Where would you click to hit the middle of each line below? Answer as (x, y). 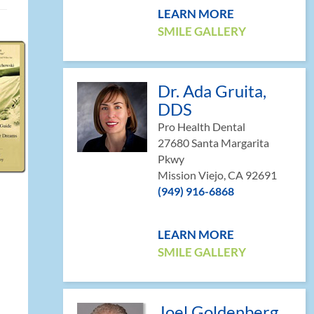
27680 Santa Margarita (213, 143)
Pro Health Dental (202, 127)
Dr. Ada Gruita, (212, 91)
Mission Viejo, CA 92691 (217, 175)
